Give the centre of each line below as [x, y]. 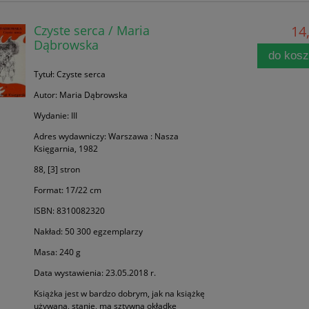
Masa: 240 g [57, 252]
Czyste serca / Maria [91, 30]
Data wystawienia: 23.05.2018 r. [94, 273]
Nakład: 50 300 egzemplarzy [88, 232]
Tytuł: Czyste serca [69, 74]
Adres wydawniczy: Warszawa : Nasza [106, 137]
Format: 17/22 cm [67, 190]
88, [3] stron [57, 170]
